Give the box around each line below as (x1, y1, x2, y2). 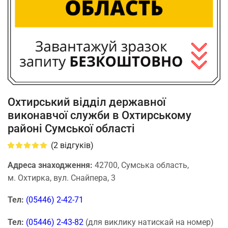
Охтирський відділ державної (8, 95, 166, 108)
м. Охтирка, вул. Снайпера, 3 (8, 173, 116, 183)
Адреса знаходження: (8, 160, 95, 170)
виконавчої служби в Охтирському (8, 108, 191, 122)
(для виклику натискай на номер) (83, 217, 214, 227)
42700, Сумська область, (95, 160, 189, 170)
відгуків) (58, 140, 94, 150)
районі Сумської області (8, 121, 135, 135)
